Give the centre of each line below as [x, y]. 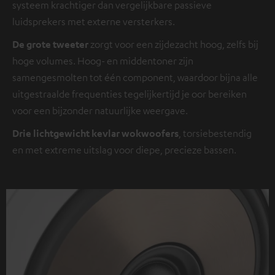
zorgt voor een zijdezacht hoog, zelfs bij [174, 44]
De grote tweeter [51, 44]
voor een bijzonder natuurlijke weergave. [100, 110]
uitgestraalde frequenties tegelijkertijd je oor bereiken [130, 94]
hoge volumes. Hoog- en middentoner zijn [103, 60]
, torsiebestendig [215, 133]
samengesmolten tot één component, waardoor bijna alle [135, 77]
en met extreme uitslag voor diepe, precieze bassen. [124, 149]
